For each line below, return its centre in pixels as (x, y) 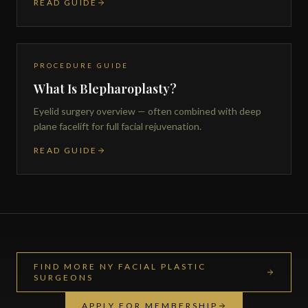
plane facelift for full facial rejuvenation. (118, 126)
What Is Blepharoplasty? (105, 88)
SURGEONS (64, 277)
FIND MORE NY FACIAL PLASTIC (120, 266)
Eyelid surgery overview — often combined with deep (147, 111)
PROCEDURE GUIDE (81, 65)
